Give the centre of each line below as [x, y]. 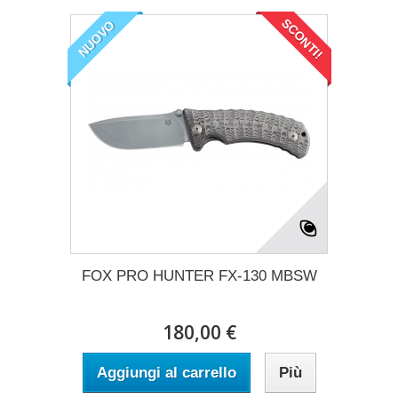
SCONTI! [302, 39]
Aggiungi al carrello [166, 372]
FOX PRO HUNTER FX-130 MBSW [199, 275]
